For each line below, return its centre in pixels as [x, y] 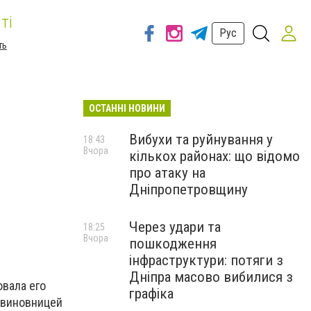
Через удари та [175, 227]
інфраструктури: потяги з [206, 260]
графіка [151, 294]
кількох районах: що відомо [215, 156]
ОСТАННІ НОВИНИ [127, 108]
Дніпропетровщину [188, 190]
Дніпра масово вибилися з [211, 277]
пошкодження [173, 244]
